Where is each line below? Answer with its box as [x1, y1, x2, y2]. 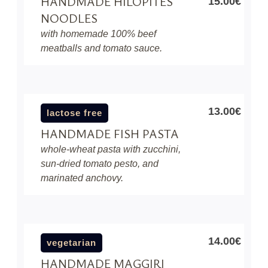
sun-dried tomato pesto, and [41, 159, 159, 169]
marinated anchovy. [41, 173, 123, 183]
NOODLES [41, 10, 98, 26]
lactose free [47, 108, 102, 118]
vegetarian [47, 237, 96, 248]
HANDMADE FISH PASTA [41, 126, 179, 142]
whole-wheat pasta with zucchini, [41, 144, 181, 154]
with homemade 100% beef [41, 29, 156, 39]
